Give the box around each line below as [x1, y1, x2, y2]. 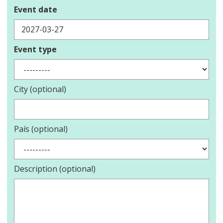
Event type [14, 44, 57, 55]
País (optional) [14, 123, 68, 135]
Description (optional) [14, 163, 96, 175]
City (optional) [14, 84, 66, 95]
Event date [14, 4, 57, 15]
